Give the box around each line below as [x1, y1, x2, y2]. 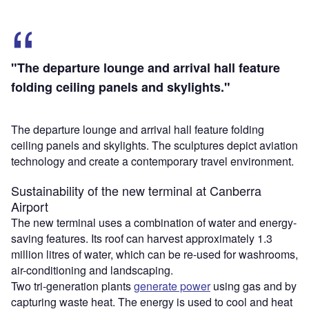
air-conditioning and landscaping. [11, 262, 173, 279]
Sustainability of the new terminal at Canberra [11, 181, 261, 200]
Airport [11, 197, 48, 216]
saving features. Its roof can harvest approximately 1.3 [11, 230, 272, 247]
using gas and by [210, 278, 297, 295]
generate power [134, 278, 210, 295]
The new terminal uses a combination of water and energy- [11, 215, 297, 231]
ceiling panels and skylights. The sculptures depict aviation [11, 137, 298, 154]
